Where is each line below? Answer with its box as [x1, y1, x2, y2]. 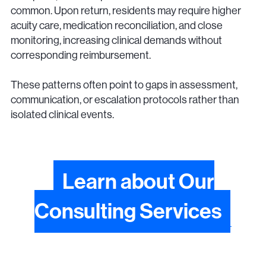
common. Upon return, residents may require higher [11, 4, 241, 17]
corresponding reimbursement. [11, 49, 151, 61]
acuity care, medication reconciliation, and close [11, 19, 223, 31]
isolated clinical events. [11, 108, 114, 121]
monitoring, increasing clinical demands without [11, 34, 222, 46]
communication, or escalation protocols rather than [11, 93, 239, 106]
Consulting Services [34, 199, 221, 224]
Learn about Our [62, 169, 214, 195]
